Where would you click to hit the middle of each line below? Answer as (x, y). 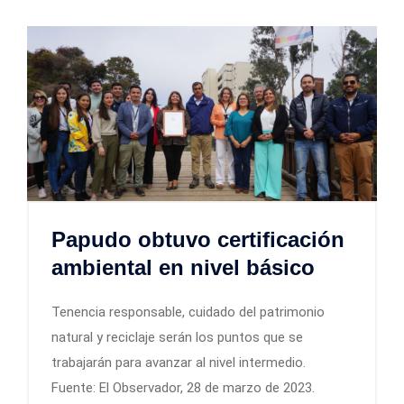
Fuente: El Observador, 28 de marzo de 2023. (183, 387)
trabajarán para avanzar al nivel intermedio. (179, 362)
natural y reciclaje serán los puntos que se (177, 337)
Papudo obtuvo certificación (198, 239)
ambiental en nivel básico (183, 267)
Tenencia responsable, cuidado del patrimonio (188, 312)
